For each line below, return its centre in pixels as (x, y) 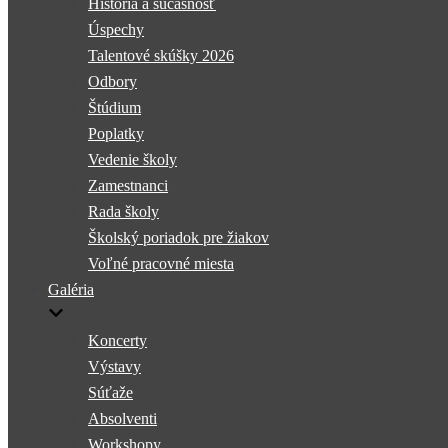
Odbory (112, 81)
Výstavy (114, 366)
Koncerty (117, 340)
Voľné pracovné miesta (161, 263)
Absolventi (122, 418)
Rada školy (123, 211)
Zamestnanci (128, 185)
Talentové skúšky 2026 (161, 55)
